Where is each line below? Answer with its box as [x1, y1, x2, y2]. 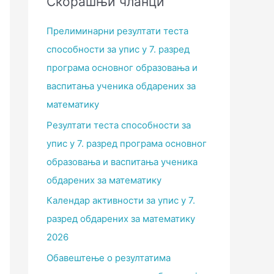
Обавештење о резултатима [46, 252, 171, 264]
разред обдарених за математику [46, 213, 195, 225]
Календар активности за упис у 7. [46, 194, 195, 207]
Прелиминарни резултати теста [46, 24, 188, 37]
